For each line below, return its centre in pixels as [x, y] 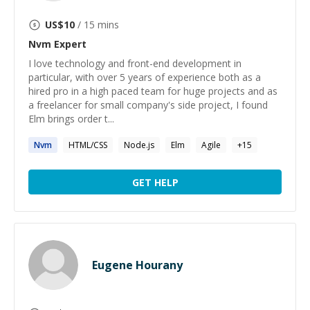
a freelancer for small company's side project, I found [148, 105]
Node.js [139, 145]
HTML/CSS [88, 145]
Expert [69, 44]
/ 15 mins [97, 25]
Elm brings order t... [71, 119]
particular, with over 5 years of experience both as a [145, 77]
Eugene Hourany [137, 265]
